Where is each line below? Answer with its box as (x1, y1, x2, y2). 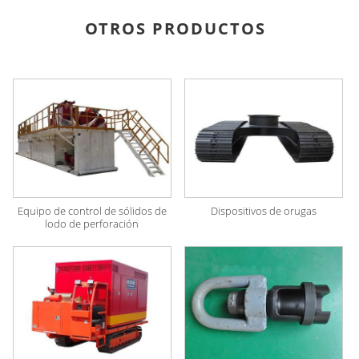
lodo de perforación (45, 216, 139, 231)
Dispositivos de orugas (211, 203, 317, 218)
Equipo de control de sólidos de (17, 203, 167, 218)
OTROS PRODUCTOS (84, 17, 266, 39)
